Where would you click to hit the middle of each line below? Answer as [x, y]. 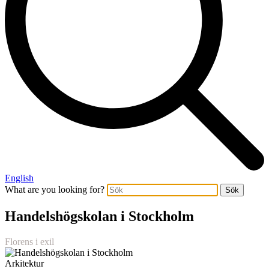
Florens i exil [29, 241]
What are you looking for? [55, 189]
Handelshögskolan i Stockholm [99, 216]
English [19, 178]
